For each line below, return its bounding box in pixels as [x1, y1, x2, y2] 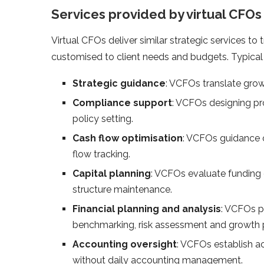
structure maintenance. [72, 183, 172, 195]
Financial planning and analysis [72, 203, 221, 214]
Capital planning [72, 167, 151, 179]
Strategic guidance [72, 77, 166, 89]
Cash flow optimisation [72, 132, 183, 144]
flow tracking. [72, 148, 130, 160]
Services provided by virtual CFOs [51, 6, 262, 22]
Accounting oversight [72, 238, 177, 250]
